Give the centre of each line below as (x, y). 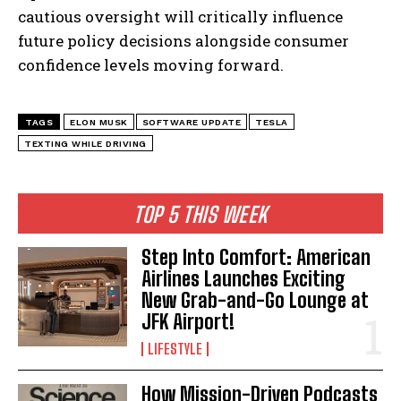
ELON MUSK (99, 123)
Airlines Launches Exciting (244, 279)
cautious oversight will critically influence (180, 17)
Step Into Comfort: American (256, 258)
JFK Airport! (188, 322)
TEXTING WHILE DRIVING (85, 144)
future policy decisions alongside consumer (183, 41)
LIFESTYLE (175, 349)
